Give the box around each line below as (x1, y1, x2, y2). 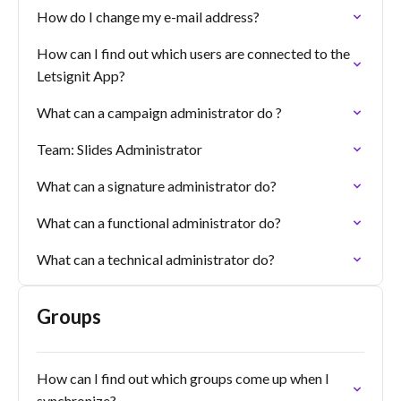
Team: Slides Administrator (37, 141, 202, 158)
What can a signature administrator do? (37, 177, 277, 194)
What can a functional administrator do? (37, 214, 281, 231)
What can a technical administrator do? (37, 251, 275, 268)
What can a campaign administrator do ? (37, 104, 282, 121)
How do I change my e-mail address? (37, 8, 260, 25)
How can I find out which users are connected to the (37, 45, 350, 62)
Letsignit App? (37, 67, 125, 84)
